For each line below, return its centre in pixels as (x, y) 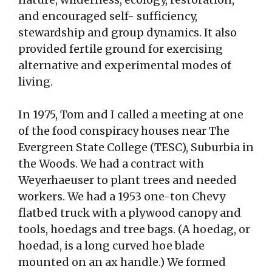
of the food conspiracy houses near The (124, 131)
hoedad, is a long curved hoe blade (111, 246)
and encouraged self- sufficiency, (108, 16)
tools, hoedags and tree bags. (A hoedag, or (134, 229)
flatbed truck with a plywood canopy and (130, 213)
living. (36, 82)
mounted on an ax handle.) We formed (122, 262)
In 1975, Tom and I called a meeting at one (131, 115)
